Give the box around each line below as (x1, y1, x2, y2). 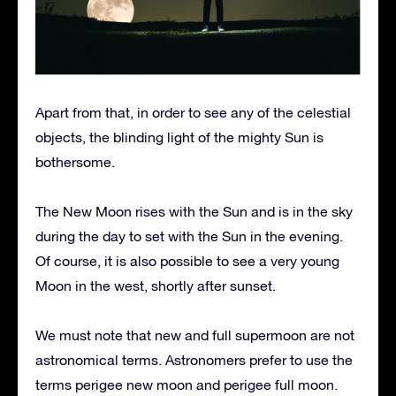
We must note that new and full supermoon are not (35, 326, 354, 343)
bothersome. (35, 153, 115, 170)
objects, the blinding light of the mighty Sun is (35, 128, 324, 145)
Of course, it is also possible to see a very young (35, 252, 339, 269)
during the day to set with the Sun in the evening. (35, 227, 343, 244)
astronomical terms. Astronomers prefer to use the (35, 351, 353, 368)
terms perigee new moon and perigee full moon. (35, 376, 338, 392)
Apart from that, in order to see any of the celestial (35, 103, 351, 120)
